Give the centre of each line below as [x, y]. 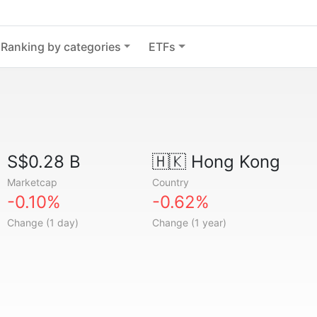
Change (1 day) [43, 223]
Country [170, 182]
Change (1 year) [189, 223]
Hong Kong [233, 162]
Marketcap [33, 182]
